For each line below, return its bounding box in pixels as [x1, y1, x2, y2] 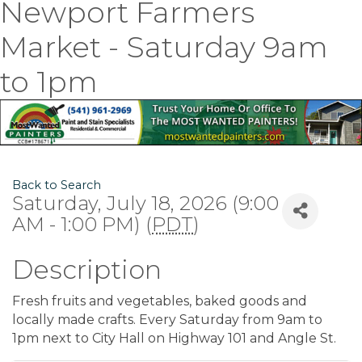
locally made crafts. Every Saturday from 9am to [12, 311, 322, 327]
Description [12, 253, 162, 285]
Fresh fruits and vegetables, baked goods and [12, 293, 307, 309]
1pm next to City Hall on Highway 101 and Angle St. [12, 330, 336, 346]
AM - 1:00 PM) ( [12, 212, 152, 236]
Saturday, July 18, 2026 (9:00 [12, 191, 279, 215]
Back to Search [12, 177, 101, 192]
